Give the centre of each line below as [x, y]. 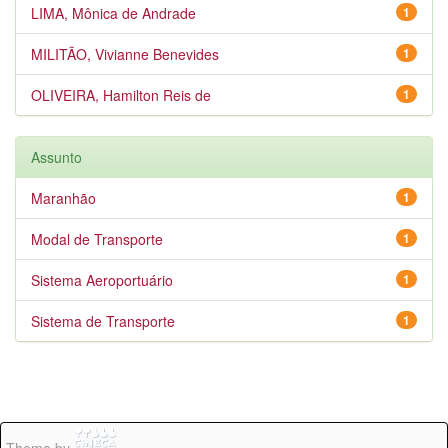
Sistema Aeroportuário [102, 280]
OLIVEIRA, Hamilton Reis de [121, 95]
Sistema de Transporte [103, 321]
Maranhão [63, 198]
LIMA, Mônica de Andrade [113, 13]
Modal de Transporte [97, 239]
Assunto [56, 157]
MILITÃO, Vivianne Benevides [125, 54]
